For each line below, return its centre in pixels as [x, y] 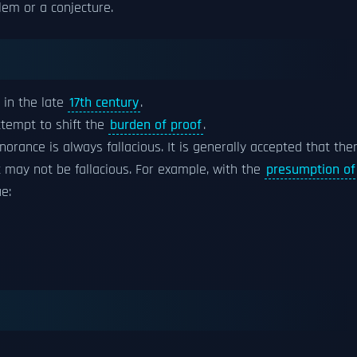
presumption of [311, 170]
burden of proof [156, 125]
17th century [104, 103]
